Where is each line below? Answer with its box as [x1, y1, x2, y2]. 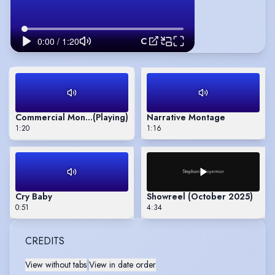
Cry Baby [15, 190, 52, 203]
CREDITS [25, 233, 64, 248]
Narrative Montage [147, 110, 225, 123]
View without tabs [25, 258, 87, 271]
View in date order [89, 258, 156, 271]
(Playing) [93, 110, 128, 123]
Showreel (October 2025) [147, 190, 253, 203]
